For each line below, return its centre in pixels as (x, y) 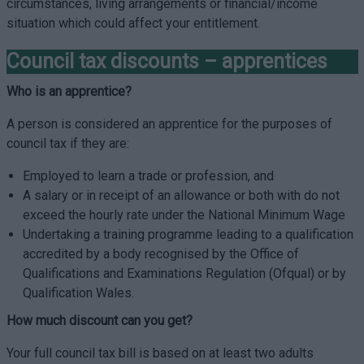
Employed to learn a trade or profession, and (148, 176)
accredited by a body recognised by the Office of (160, 254)
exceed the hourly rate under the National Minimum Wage (184, 215)
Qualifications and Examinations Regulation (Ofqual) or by (184, 273)
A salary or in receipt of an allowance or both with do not (181, 195)
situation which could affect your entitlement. (134, 23)
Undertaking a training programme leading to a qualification (188, 234)
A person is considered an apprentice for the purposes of (169, 124)
